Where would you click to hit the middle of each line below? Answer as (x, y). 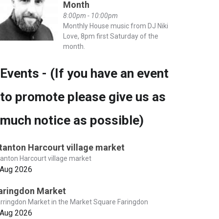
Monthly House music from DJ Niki (115, 26)
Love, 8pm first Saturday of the (110, 36)
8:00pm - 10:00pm (90, 15)
